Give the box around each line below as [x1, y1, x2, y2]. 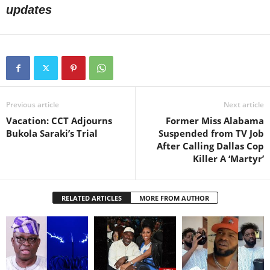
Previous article [6, 99, 59, 110]
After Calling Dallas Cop [157, 140, 264, 152]
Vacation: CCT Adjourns [6, 115, 112, 127]
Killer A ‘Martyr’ [193, 152, 264, 165]
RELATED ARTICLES [61, 193, 122, 203]
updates [6, 3, 52, 17]
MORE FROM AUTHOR [139, 193, 209, 203]
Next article [224, 99, 264, 110]
